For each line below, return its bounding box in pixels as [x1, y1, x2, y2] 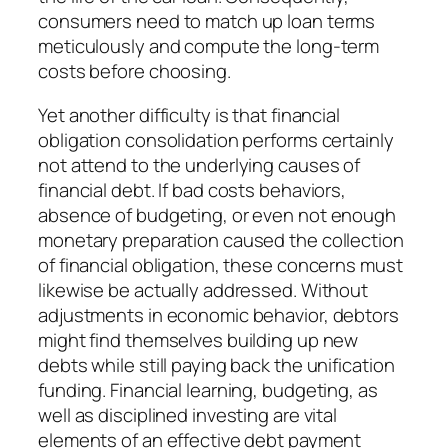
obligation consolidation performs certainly [38, 126, 394, 153]
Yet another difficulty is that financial [38, 101, 340, 128]
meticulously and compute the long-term [38, 33, 380, 60]
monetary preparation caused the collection [38, 226, 404, 253]
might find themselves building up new [38, 326, 359, 353]
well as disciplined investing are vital [38, 401, 338, 428]
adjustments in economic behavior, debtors [38, 301, 399, 328]
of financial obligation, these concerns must [38, 251, 403, 278]
